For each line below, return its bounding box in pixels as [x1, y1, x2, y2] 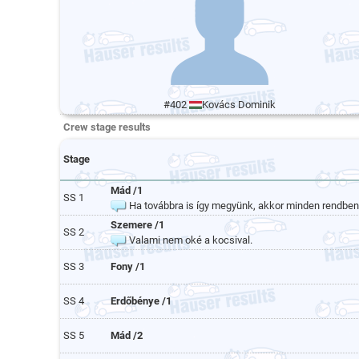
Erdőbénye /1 [111, 295, 171, 307]
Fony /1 [111, 260, 145, 272]
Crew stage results [63, 121, 151, 133]
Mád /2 [111, 329, 143, 341]
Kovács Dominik [201, 99, 276, 111]
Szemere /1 [111, 219, 164, 231]
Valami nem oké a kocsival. [127, 234, 252, 246]
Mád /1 [111, 184, 143, 196]
